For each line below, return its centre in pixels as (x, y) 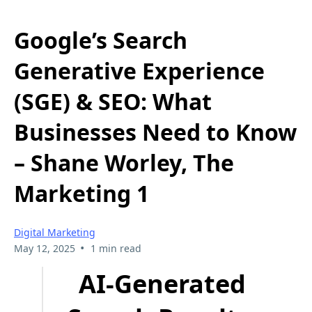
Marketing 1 (81, 194)
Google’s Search (101, 40)
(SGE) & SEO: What (113, 102)
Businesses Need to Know (155, 132)
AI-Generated (162, 283)
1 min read (116, 248)
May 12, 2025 (45, 248)
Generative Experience (139, 71)
